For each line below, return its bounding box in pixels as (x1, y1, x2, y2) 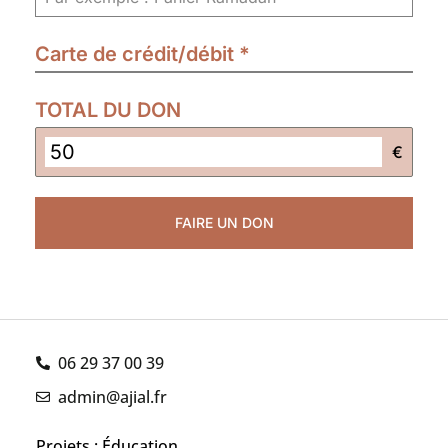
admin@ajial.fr (58, 385, 168, 408)
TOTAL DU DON (35, 97, 181, 122)
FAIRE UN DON (174, 213, 274, 231)
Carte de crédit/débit (35, 41, 239, 66)
